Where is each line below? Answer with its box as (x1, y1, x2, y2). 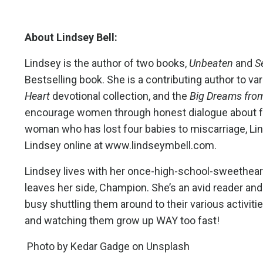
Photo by (25, 240, 70, 253)
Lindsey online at (25, 139, 105, 152)
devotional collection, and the (50, 90, 190, 103)
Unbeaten (189, 57, 233, 70)
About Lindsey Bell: (25, 31, 120, 44)
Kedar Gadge (70, 240, 130, 253)
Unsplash (146, 240, 190, 253)
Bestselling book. (25, 73, 104, 86)
